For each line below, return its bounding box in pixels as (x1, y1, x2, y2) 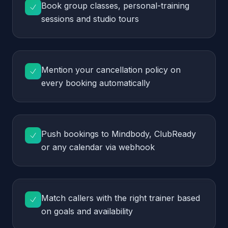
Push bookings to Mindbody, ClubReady (41, 11, 196, 21)
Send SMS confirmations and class (41, 139, 177, 150)
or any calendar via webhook (41, 24, 155, 35)
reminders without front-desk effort (41, 153, 178, 163)
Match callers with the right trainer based (41, 75, 200, 85)
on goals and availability (41, 89, 133, 99)
